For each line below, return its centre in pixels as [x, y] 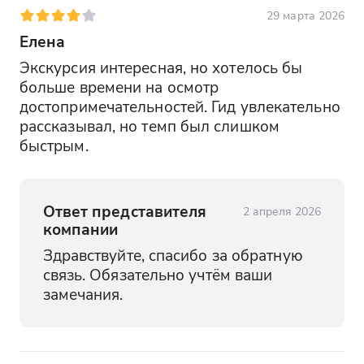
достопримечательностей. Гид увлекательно [180, 106]
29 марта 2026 [306, 15]
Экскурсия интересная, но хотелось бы [161, 67]
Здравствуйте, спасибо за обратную [173, 255]
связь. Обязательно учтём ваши [158, 275]
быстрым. [54, 145]
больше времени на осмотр [119, 87]
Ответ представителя [125, 210]
